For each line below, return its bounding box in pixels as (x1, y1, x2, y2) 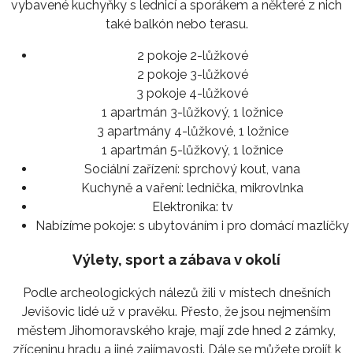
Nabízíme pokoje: (35, 217, 136, 233)
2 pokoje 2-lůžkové (136, 47, 248, 63)
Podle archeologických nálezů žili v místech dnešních (22, 285, 331, 301)
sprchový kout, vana (180, 161, 300, 176)
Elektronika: (151, 199, 218, 214)
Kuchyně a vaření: (81, 180, 184, 195)
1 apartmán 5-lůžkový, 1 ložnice (102, 142, 283, 158)
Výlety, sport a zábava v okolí (72, 251, 281, 269)
